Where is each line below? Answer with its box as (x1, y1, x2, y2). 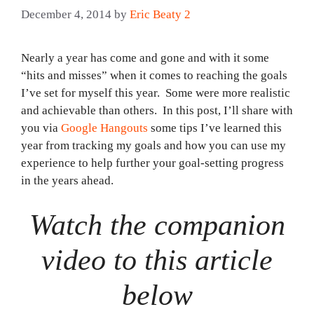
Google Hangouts (61, 121, 148, 135)
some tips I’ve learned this (148, 121, 282, 135)
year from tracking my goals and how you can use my (21, 139, 286, 153)
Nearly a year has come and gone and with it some (21, 51, 269, 65)
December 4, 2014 (21, 8, 111, 22)
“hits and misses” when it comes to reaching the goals (21, 69, 287, 83)
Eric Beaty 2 (130, 8, 191, 22)
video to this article (41, 243, 273, 276)
